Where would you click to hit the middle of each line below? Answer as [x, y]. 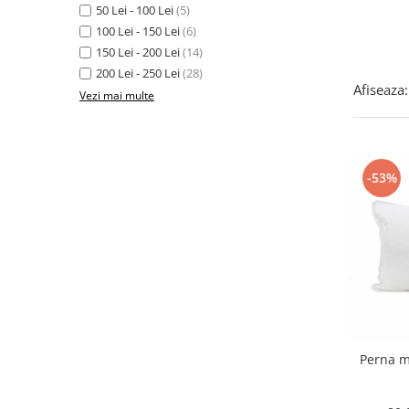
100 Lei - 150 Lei [138, 31]
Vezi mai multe [117, 95]
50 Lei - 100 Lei [135, 10]
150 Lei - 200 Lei [138, 52]
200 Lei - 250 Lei [138, 73]
